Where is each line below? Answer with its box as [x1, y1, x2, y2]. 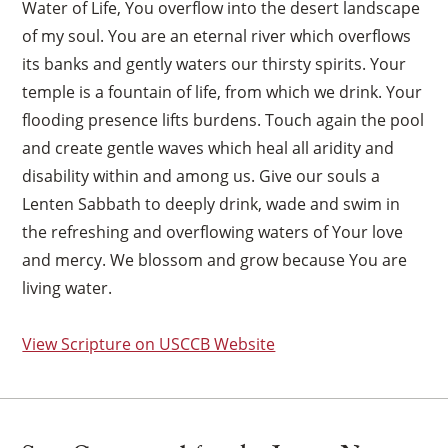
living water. [22, 276, 113, 299]
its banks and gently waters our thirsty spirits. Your [22, 52, 407, 75]
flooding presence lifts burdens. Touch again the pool [22, 108, 425, 131]
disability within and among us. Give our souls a [22, 164, 381, 187]
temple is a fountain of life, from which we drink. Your [22, 80, 423, 103]
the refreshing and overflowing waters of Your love [22, 220, 404, 243]
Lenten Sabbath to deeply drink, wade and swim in [22, 192, 401, 215]
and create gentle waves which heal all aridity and [22, 136, 395, 159]
